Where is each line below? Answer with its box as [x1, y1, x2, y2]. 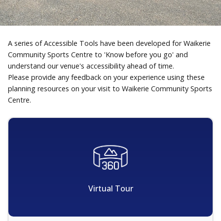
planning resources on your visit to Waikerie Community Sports [8, 84, 212, 93]
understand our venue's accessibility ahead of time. [8, 61, 174, 71]
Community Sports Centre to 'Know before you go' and [8, 50, 188, 59]
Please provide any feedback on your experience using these [8, 73, 205, 82]
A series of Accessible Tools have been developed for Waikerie [8, 38, 211, 48]
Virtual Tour [88, 183, 133, 194]
